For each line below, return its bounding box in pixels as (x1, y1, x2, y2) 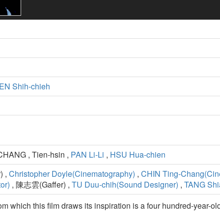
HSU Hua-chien (110, 149, 165, 161)
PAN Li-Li (71, 149, 104, 161)
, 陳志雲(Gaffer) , (10, 179, 72, 191)
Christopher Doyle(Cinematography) (9, 168, 135, 180)
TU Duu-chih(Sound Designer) (72, 179, 178, 191)
